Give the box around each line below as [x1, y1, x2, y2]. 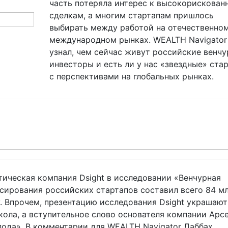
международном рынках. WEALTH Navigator [49, 35, 227, 45]
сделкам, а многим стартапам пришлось [49, 10, 214, 20]
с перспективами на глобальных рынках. [49, 71, 214, 81]
